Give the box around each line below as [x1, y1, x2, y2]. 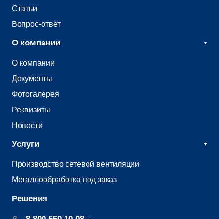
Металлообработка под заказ [12, 175, 117, 184]
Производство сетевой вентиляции [12, 159, 139, 169]
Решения [12, 194, 47, 204]
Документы [12, 74, 52, 83]
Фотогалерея [12, 89, 59, 99]
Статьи [12, 4, 37, 13]
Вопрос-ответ [12, 20, 61, 29]
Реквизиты [12, 105, 50, 114]
